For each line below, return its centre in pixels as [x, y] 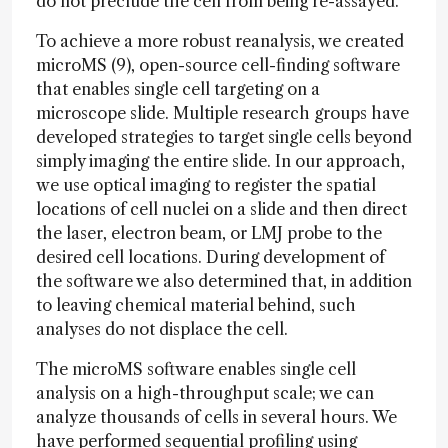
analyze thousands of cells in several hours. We [216, 417]
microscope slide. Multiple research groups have [222, 113]
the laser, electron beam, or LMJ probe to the [209, 233]
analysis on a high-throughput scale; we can [205, 393]
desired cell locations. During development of [210, 257]
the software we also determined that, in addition [224, 281]
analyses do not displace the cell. [162, 329]
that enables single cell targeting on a [178, 89]
